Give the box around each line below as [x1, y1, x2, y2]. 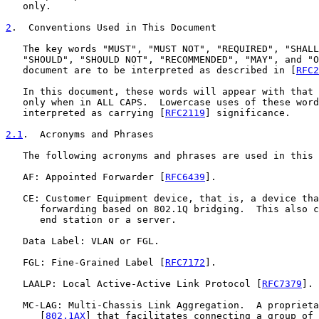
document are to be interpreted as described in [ [6, 65, 296, 75]
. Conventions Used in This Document [11, 22, 216, 33]
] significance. [205, 108, 291, 118]
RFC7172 [165, 257, 205, 268]
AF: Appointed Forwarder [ [6, 172, 165, 182]
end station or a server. [6, 214, 177, 225]
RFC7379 [262, 278, 302, 289]
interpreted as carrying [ [6, 108, 165, 118]
